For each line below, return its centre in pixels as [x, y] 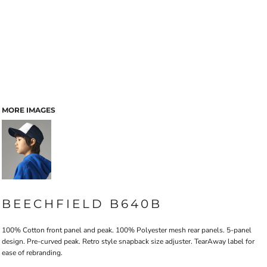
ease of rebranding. [32, 253]
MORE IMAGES [29, 110]
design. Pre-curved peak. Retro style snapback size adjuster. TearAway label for [128, 241]
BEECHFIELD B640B [82, 204]
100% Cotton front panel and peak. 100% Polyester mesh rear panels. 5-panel [127, 230]
